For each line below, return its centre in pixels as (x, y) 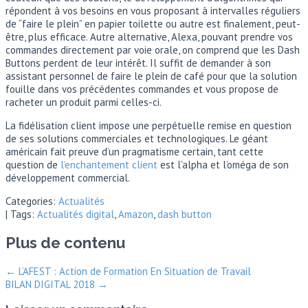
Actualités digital (76, 214)
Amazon (136, 214)
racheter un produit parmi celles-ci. (84, 102)
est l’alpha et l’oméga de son (223, 165)
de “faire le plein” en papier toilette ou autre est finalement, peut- (153, 24)
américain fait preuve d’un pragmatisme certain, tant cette (134, 152)
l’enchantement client (109, 165)
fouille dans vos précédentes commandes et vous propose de (142, 89)
